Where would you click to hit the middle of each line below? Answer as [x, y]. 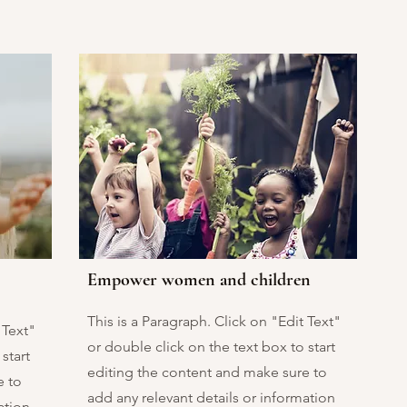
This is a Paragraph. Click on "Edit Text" [214, 321]
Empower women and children [199, 280]
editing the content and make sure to [207, 372]
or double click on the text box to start [211, 347]
